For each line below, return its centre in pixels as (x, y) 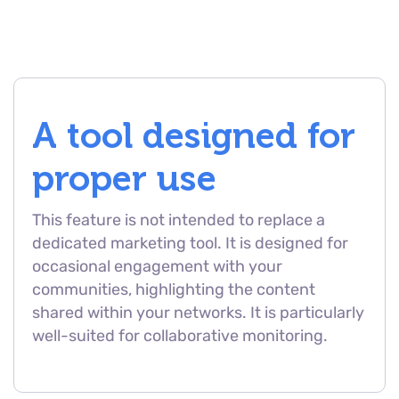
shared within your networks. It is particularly (198, 313)
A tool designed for (194, 135)
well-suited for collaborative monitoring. (180, 336)
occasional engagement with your (157, 266)
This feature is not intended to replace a (179, 220)
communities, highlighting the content (174, 289)
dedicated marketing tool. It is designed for (190, 243)
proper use (124, 178)
